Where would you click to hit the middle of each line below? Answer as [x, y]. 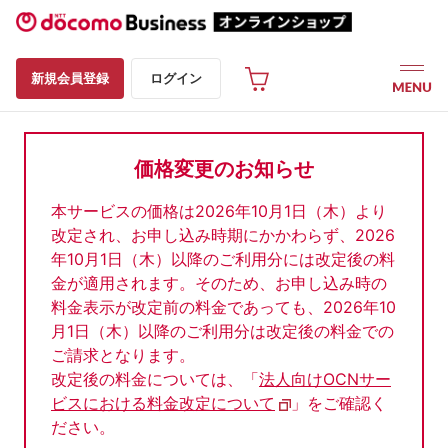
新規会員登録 [70, 78]
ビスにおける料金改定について [163, 403]
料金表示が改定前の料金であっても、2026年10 [223, 307]
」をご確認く [339, 403]
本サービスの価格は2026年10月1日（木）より [219, 211]
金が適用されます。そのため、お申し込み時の [219, 283]
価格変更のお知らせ [224, 169]
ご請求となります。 [123, 355]
